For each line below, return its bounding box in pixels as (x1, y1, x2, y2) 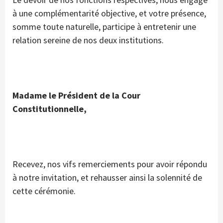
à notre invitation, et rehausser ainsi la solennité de (12, 172, 202, 184)
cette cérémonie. (12, 185, 76, 197)
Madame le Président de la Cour (12, 90, 140, 102)
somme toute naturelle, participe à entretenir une (12, 21, 196, 33)
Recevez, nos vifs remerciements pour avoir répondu (12, 158, 207, 170)
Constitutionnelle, (12, 103, 87, 115)
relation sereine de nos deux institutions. (12, 34, 164, 46)
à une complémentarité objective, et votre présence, (12, 7, 206, 19)
